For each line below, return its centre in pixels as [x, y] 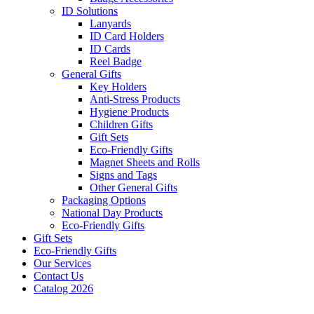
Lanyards [110, 24]
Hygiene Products [129, 112]
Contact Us [59, 276]
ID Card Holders [127, 36]
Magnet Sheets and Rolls [145, 163]
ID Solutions [90, 11]
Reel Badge [116, 62]
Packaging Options [104, 200]
